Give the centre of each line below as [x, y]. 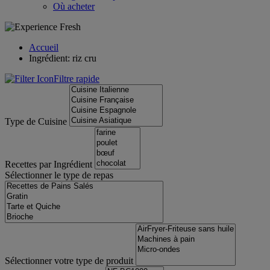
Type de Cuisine [36, 121]
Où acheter [74, 6]
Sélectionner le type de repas [59, 175]
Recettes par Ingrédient [49, 164]
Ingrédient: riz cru [63, 58]
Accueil [44, 47]
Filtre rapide [77, 79]
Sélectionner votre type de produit [69, 261]
